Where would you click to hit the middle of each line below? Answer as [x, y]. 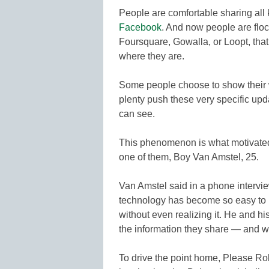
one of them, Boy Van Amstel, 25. [189, 157]
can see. [137, 113]
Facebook [140, 27]
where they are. [152, 56]
